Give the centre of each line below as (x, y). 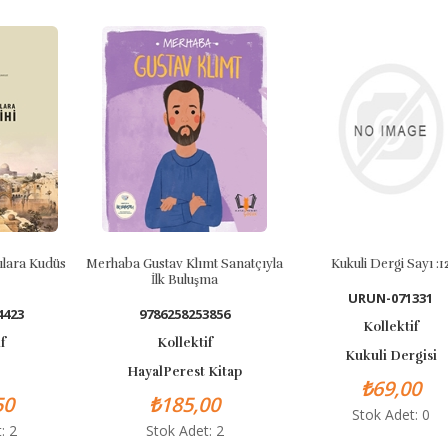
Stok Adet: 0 (352, 414)
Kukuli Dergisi (352, 356)
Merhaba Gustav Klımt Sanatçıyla (146, 264)
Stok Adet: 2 (146, 430)
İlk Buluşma (146, 280)
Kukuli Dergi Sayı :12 (353, 264)
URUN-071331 (353, 298)
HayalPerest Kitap (146, 372)
